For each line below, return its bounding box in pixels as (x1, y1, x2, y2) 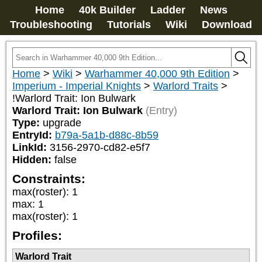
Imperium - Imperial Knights (12, 80, 141, 92)
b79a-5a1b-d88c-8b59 (55, 129, 158, 141)
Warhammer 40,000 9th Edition (85, 68, 230, 80)
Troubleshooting (10, 19, 92, 30)
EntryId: (12, 129, 55, 141)
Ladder (150, 4, 185, 16)
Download (202, 19, 252, 30)
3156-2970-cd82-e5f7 (50, 142, 150, 153)
